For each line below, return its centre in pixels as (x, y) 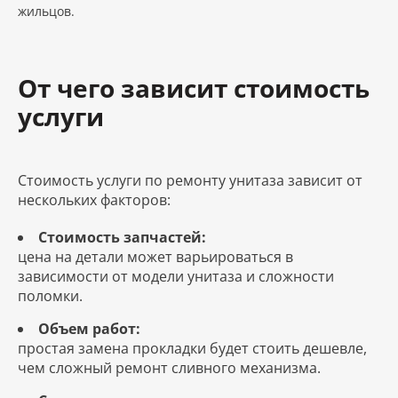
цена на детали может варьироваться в (155, 256)
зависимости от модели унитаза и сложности (176, 276)
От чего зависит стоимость (194, 88)
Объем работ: (89, 328)
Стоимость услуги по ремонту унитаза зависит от (190, 180)
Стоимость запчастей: (122, 237)
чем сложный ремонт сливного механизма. (169, 367)
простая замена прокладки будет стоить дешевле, (192, 348)
